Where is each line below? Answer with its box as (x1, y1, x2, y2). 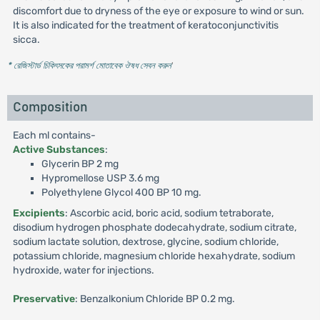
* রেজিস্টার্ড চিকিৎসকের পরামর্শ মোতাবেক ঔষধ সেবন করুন (6, 60, 171, 71)
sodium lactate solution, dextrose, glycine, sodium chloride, (12, 236, 279, 248)
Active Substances (12, 144, 105, 156)
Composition (12, 101, 88, 114)
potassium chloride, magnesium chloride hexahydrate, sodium (12, 250, 295, 262)
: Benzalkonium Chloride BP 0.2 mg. (74, 293, 235, 305)
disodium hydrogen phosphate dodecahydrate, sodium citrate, (12, 221, 296, 234)
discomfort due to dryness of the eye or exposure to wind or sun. (12, 5, 304, 17)
